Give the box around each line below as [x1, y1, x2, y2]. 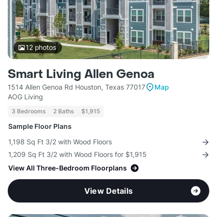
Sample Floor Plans [8, 122, 72, 131]
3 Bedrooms [12, 108, 46, 115]
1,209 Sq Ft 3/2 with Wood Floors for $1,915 [8, 150, 147, 159]
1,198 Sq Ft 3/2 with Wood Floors [8, 138, 112, 146]
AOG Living [8, 93, 43, 101]
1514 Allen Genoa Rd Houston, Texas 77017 [8, 83, 145, 92]
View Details [84, 186, 133, 196]
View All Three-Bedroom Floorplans [8, 164, 127, 172]
